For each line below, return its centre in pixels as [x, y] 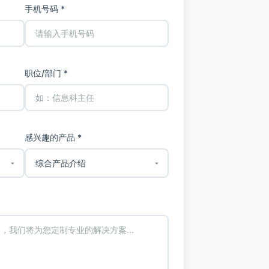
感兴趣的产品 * [53, 138]
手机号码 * [45, 9]
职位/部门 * [46, 73]
